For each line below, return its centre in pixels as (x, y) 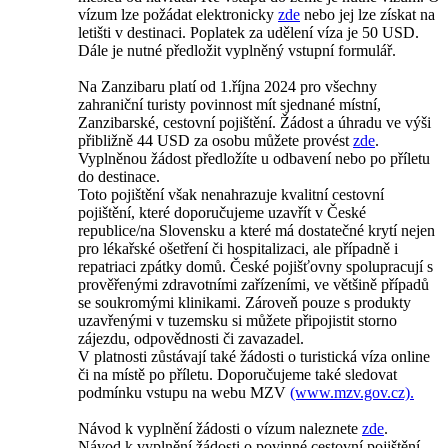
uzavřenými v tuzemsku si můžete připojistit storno (237, 321)
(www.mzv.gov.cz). (352, 393)
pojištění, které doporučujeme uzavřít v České (222, 213)
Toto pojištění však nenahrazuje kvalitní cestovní (231, 195)
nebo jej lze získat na (367, 15)
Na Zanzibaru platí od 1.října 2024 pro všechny (227, 87)
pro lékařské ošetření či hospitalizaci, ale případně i (238, 249)
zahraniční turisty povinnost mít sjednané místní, (229, 105)
